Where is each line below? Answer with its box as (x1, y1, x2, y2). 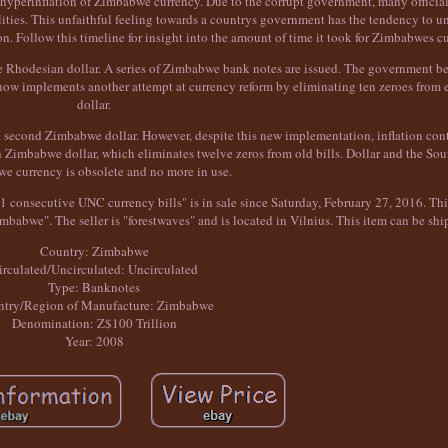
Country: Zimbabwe (39, 242, 149, 261)
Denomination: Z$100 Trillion (11, 314, 177, 333)
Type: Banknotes (48, 278, 141, 297)
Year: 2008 (64, 332, 124, 351)
